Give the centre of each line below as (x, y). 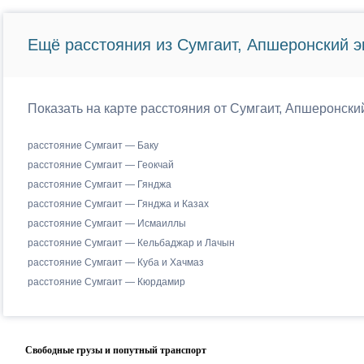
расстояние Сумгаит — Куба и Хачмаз (115, 262)
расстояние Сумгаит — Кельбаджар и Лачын (131, 243)
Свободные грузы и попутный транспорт (115, 350)
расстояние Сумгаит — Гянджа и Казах (118, 204)
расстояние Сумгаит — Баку (93, 145)
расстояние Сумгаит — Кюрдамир (106, 282)
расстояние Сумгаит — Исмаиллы (106, 223)
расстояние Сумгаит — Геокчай (100, 165)
